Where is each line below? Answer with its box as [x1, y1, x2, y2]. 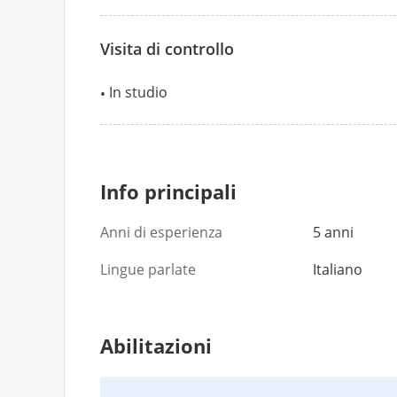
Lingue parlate [100, 260, 196, 279]
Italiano [313, 260, 362, 279]
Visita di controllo [100, 38, 234, 59]
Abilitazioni [100, 332, 212, 359]
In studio [109, 82, 167, 102]
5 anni [313, 222, 354, 242]
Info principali [100, 178, 237, 205]
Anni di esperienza [100, 222, 222, 242]
